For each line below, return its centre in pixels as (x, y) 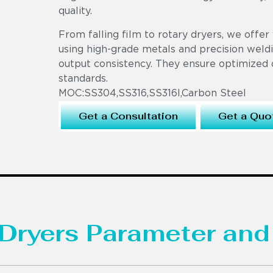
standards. (83, 79)
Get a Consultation (128, 116)
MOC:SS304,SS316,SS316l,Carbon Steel (152, 93)
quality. (75, 12)
